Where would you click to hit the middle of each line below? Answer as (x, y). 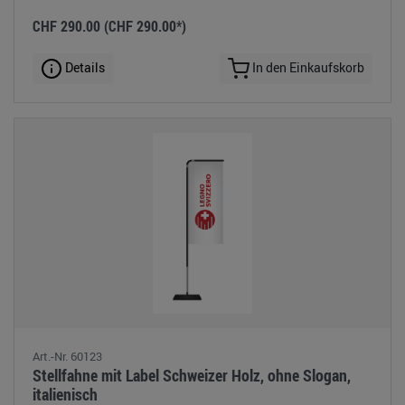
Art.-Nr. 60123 (67, 357)
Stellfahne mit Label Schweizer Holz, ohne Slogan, (192, 376)
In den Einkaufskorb (307, 67)
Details (84, 67)
